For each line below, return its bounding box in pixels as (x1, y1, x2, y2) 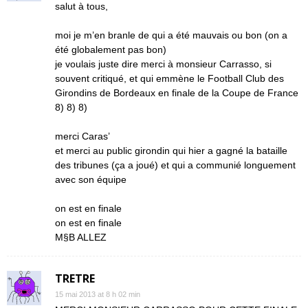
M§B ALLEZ (55, 232, 107, 243)
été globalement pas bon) (55, 44, 166, 55)
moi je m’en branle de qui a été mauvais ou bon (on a (55, 30, 287, 41)
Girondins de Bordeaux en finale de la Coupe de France (55, 87, 298, 98)
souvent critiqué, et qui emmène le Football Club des (55, 73, 284, 84)
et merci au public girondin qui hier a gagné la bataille (55, 145, 287, 156)
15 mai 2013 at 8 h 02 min (55, 290, 140, 298)
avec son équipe (55, 174, 126, 185)
